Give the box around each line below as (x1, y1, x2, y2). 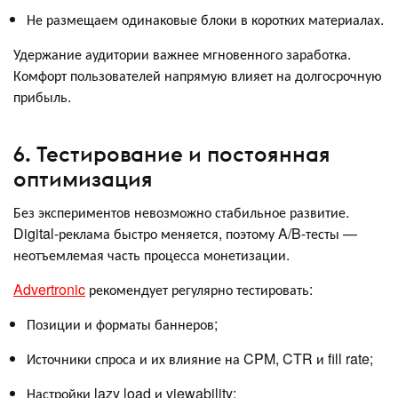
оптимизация (13, 164, 153, 192)
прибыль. (13, 86, 71, 107)
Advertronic (13, 278, 85, 299)
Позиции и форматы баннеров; (27, 313, 218, 334)
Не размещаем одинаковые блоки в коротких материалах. (27, 9, 384, 29)
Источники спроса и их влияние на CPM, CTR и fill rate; (27, 347, 373, 369)
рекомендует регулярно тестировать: (85, 278, 313, 299)
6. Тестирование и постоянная (13, 139, 330, 167)
